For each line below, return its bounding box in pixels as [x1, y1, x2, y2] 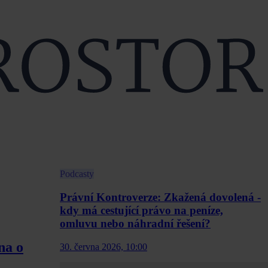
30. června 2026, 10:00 [60, 241, 147, 252]
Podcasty [60, 169, 94, 179]
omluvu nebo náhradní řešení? [60, 217, 211, 230]
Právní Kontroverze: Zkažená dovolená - [60, 191, 261, 204]
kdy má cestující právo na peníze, [60, 204, 223, 217]
